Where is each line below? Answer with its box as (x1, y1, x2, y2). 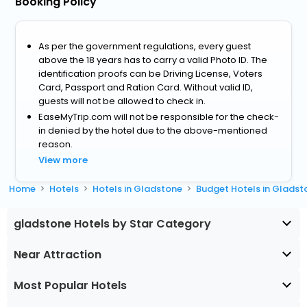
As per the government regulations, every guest (38, 39, 251, 53)
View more (38, 153, 88, 167)
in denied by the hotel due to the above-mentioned (38, 123, 268, 137)
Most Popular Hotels (14, 277, 127, 293)
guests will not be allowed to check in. (38, 94, 206, 108)
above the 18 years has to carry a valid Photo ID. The (38, 53, 268, 66)
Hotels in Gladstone (93, 182, 183, 195)
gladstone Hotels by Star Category (14, 215, 211, 232)
